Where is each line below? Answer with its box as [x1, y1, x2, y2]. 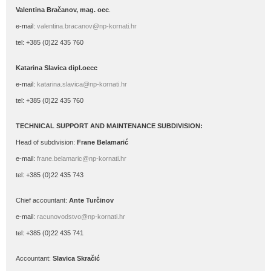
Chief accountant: [16, 197, 69, 204]
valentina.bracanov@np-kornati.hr [37, 22, 137, 30]
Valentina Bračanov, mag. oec [16, 6, 109, 13]
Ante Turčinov [69, 197, 114, 204]
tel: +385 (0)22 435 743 [16, 171, 83, 178]
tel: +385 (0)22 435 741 [16, 229, 83, 237]
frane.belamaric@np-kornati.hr [37, 155, 126, 162]
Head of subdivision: [16, 139, 77, 146]
